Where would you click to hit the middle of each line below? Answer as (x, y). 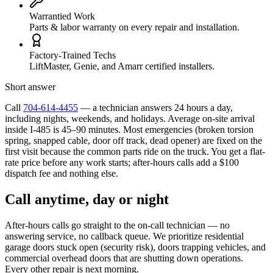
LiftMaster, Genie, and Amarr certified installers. (122, 66)
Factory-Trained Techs (73, 55)
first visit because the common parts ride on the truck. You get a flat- (135, 151)
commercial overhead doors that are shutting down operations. (124, 258)
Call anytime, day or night (87, 199)
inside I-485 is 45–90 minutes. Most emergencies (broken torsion (129, 129)
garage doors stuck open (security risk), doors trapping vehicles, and (135, 247)
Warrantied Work (62, 16)
